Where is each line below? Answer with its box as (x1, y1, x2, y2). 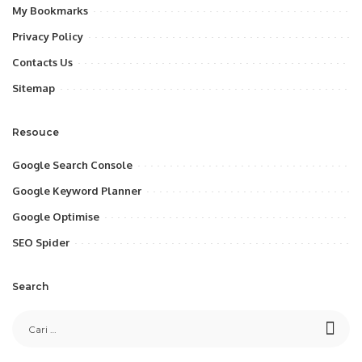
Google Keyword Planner (12, 183, 141, 197)
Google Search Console (12, 158, 133, 171)
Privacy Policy (12, 29, 83, 43)
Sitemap (12, 81, 55, 95)
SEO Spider (12, 235, 69, 249)
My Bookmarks (12, 3, 88, 17)
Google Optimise (12, 209, 99, 223)
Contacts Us (12, 55, 73, 69)
